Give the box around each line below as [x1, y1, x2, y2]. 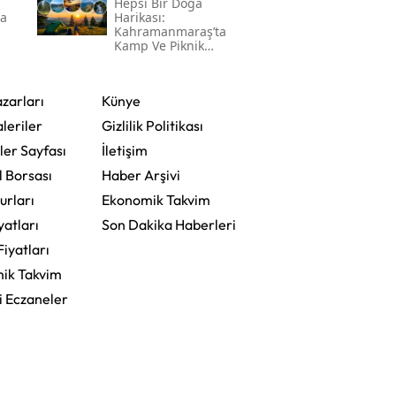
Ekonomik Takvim [101, 190, 210, 209]
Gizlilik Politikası [101, 116, 203, 134]
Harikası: [113, 8, 165, 26]
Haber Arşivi [101, 165, 180, 184]
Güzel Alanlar [113, 65, 194, 82]
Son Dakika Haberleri [101, 215, 236, 233]
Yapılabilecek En [113, 50, 209, 68]
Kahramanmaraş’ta [113, 22, 226, 40]
